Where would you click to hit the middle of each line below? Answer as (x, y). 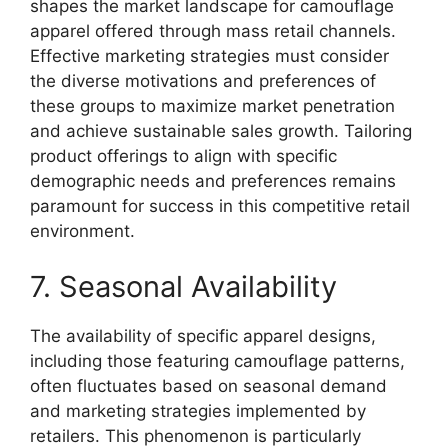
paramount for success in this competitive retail (220, 206)
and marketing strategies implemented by (198, 410)
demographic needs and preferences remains (213, 181)
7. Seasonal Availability (183, 286)
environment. (82, 231)
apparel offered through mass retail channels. (213, 31)
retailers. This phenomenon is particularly (195, 435)
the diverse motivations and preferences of (203, 81)
